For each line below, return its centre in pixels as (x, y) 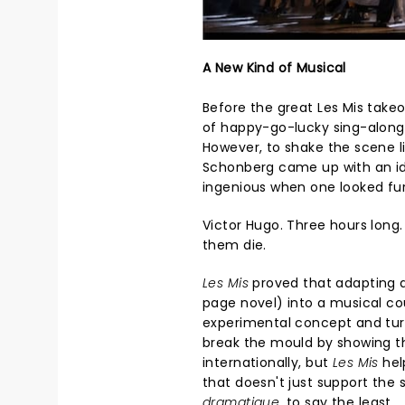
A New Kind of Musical (274, 67)
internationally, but (268, 362)
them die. (235, 245)
